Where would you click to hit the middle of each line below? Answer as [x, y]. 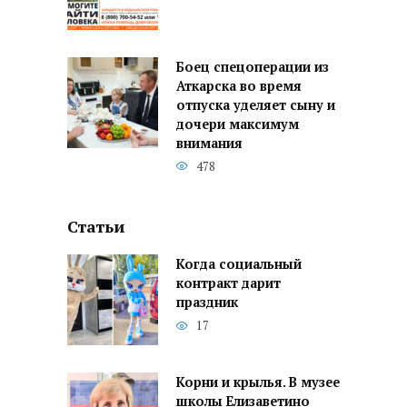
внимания [209, 144]
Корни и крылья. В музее [258, 382]
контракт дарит [228, 283]
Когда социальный [239, 264]
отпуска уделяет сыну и [256, 105]
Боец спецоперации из [253, 67]
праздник [207, 303]
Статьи [96, 226]
